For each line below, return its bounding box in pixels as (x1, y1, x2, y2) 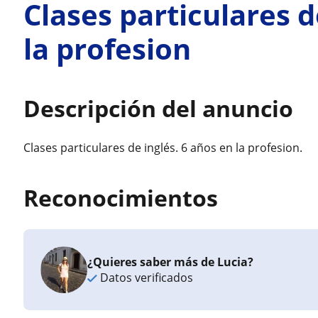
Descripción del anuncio (23, 93, 294, 124)
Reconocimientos (23, 182, 219, 213)
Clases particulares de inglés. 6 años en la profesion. (23, 140, 303, 155)
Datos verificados (97, 270, 194, 285)
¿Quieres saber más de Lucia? (87, 254, 254, 270)
